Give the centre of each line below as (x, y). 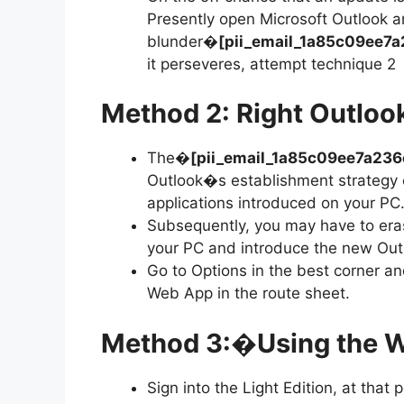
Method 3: (166, 343)
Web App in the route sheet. (248, 294)
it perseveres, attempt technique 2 (271, 64)
